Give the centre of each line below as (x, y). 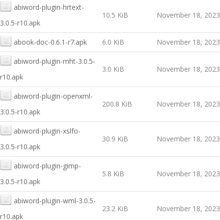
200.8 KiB (117, 104)
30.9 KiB (115, 139)
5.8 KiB (113, 174)
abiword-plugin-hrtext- (49, 7)
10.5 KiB (115, 15)
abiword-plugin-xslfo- (47, 131)
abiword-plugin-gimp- (47, 166)
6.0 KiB (113, 42)
